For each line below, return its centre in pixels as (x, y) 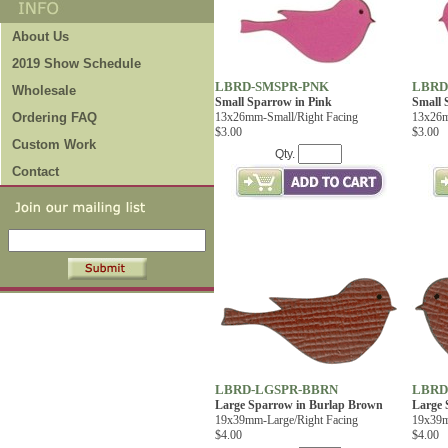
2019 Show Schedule (76, 63)
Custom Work (54, 144)
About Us (40, 36)
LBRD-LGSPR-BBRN (276, 389)
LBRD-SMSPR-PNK (272, 86)
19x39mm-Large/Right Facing (286, 420)
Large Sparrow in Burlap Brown (299, 405)
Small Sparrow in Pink (273, 102)
